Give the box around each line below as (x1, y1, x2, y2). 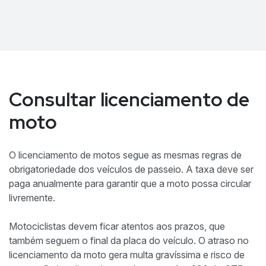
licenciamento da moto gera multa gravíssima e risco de (9, 248, 245, 261)
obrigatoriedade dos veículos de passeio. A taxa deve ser (9, 163, 254, 175)
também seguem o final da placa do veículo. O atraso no (9, 234, 249, 246)
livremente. (9, 191, 55, 204)
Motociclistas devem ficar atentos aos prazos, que (9, 220, 225, 232)
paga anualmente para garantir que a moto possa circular (9, 177, 251, 189)
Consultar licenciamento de (9, 86, 249, 112)
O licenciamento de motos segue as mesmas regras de (9, 148, 242, 161)
